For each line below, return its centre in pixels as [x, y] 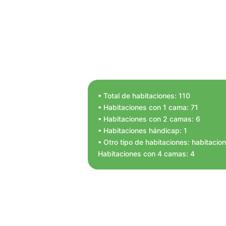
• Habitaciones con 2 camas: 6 [149, 119]
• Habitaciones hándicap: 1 [143, 130]
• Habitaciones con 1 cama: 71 [148, 107]
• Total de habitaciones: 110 [144, 95]
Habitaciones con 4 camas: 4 [147, 153]
